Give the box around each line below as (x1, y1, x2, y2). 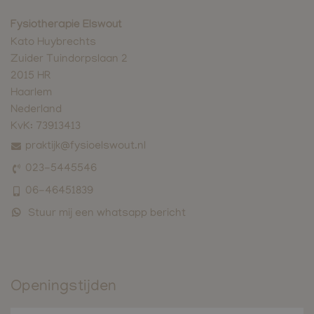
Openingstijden (11, 279, 116, 296)
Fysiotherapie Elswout (11, 19, 122, 33)
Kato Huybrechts (11, 36, 96, 50)
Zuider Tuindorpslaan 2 (11, 53, 128, 67)
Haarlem (11, 87, 52, 100)
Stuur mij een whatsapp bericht (28, 207, 186, 221)
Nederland (11, 104, 62, 117)
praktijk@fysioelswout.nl (25, 140, 146, 153)
